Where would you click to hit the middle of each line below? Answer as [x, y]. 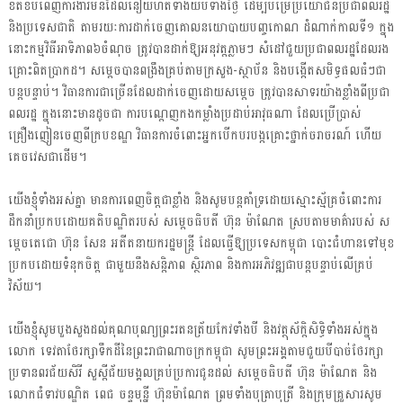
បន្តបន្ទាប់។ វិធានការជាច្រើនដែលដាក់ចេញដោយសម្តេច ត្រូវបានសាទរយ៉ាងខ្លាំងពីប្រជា [198, 92]
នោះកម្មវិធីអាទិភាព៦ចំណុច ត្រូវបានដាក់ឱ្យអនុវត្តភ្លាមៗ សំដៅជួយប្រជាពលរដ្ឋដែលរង [198, 49]
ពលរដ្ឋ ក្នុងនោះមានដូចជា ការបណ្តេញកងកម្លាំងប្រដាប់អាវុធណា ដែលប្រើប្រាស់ [184, 113]
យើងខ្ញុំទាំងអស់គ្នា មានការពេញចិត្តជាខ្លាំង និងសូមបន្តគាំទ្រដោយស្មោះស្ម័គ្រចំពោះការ [194, 200]
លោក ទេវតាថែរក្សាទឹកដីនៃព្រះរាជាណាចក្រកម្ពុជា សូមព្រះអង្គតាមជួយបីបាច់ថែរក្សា [195, 351]
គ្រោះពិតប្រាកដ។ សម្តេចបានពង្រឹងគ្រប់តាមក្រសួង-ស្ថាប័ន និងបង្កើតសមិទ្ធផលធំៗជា [197, 70]
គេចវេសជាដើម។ [47, 157]
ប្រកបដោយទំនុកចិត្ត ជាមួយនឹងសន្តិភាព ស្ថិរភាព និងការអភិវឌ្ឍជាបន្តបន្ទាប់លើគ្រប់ [190, 264]
